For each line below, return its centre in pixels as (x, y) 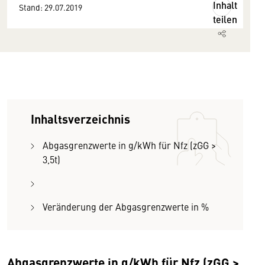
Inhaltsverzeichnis (80, 119)
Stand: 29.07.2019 (51, 7)
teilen (225, 19)
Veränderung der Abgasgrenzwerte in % (126, 206)
